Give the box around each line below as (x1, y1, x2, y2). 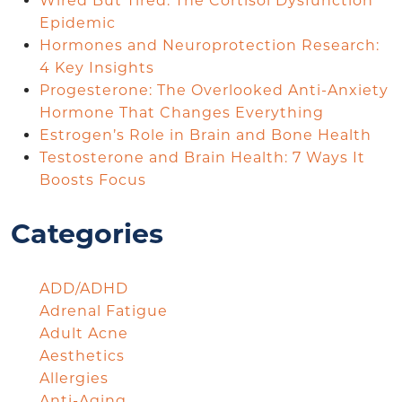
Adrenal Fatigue (39, 301, 168, 319)
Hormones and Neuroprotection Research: (39, 36, 380, 54)
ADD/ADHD (39, 279, 128, 297)
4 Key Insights (39, 58, 154, 76)
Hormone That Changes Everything (39, 103, 324, 121)
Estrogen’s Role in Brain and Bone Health (39, 126, 376, 144)
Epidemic (39, 13, 120, 31)
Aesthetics (39, 346, 125, 364)
